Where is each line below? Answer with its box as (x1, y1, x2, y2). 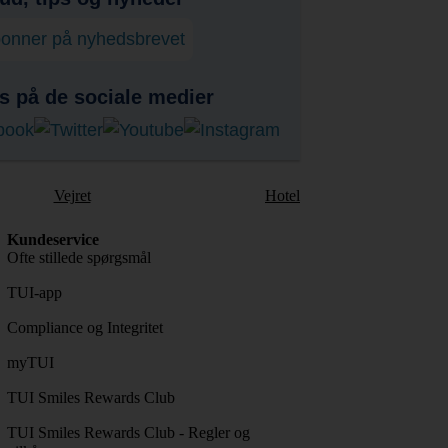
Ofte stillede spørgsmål (6, 248, 151, 266)
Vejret (53, 186, 91, 204)
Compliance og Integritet (6, 318, 163, 336)
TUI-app (6, 283, 62, 301)
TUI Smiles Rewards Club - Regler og (6, 423, 250, 441)
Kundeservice (6, 230, 99, 248)
